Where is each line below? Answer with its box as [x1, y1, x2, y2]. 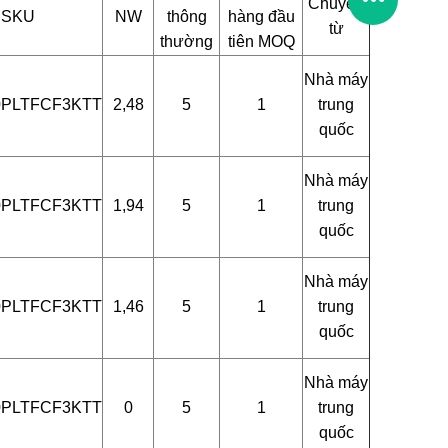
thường [160, 33, 213, 50]
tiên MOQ [227, 33, 295, 50]
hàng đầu [227, 8, 295, 25]
